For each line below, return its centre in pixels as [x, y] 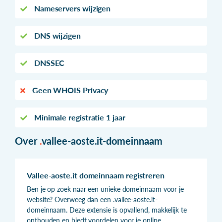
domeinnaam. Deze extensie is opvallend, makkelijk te [107, 210]
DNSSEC [48, 62]
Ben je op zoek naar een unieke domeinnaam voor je [106, 189]
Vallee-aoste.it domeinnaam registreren [96, 175]
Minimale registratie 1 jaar [79, 117]
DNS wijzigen [56, 35]
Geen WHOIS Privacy [69, 90]
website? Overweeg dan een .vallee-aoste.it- [92, 199]
